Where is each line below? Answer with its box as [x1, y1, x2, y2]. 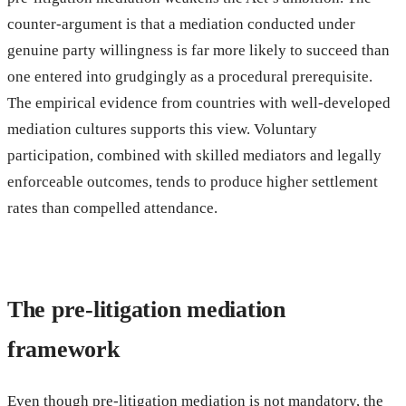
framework [7, 335, 120, 362]
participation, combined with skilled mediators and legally [7, 146, 382, 164]
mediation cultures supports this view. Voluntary [7, 120, 317, 138]
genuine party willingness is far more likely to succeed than [7, 41, 390, 59]
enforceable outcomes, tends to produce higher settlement [7, 172, 378, 190]
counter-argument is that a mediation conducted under [7, 14, 355, 33]
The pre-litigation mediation [7, 295, 285, 323]
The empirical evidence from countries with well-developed [7, 93, 391, 111]
